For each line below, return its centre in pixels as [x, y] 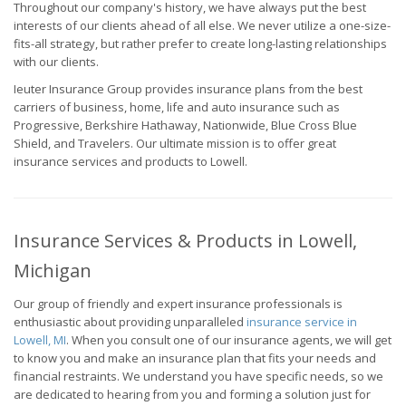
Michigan [53, 271]
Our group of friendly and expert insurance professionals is [178, 304]
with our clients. [56, 62]
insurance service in [302, 322]
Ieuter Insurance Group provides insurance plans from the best [188, 89]
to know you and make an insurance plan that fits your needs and [195, 358]
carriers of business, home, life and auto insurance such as [177, 107]
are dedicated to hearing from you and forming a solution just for [192, 394]
